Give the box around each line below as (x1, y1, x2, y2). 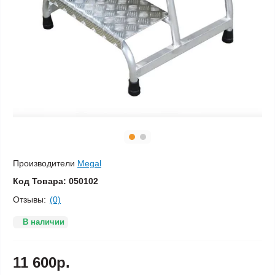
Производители (13, 158, 75, 168)
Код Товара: (13, 176, 66, 186)
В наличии (23, 217, 64, 227)
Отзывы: (13, 194, 46, 204)
